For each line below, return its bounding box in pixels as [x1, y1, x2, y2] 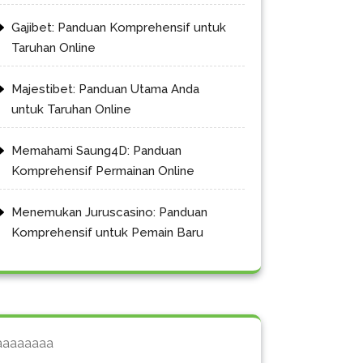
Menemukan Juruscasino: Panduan [11, 204, 207, 220]
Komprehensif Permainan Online [11, 163, 194, 178]
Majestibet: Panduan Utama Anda [11, 81, 199, 96]
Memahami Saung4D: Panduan [11, 143, 181, 158]
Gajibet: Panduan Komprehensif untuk [11, 19, 226, 35]
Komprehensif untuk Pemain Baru [11, 224, 203, 240]
